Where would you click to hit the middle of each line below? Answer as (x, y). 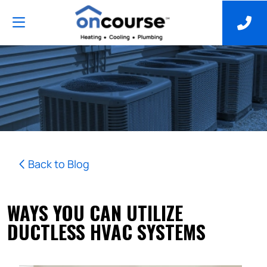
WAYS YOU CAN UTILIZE (95, 212)
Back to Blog (59, 164)
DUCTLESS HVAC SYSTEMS (106, 232)
